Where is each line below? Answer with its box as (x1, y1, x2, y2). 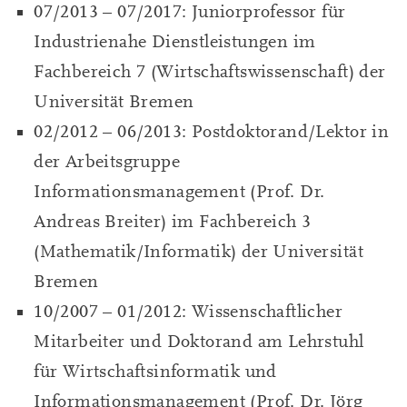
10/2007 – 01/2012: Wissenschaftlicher (34, 301, 343, 322)
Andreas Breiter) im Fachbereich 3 (34, 211, 312, 232)
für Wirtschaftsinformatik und (34, 361, 277, 382)
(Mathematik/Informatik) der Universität (34, 241, 363, 262)
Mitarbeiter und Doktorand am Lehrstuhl (34, 331, 364, 352)
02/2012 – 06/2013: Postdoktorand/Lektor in (34, 121, 390, 142)
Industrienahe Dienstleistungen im (34, 31, 316, 52)
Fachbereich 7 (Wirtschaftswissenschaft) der (34, 61, 386, 82)
